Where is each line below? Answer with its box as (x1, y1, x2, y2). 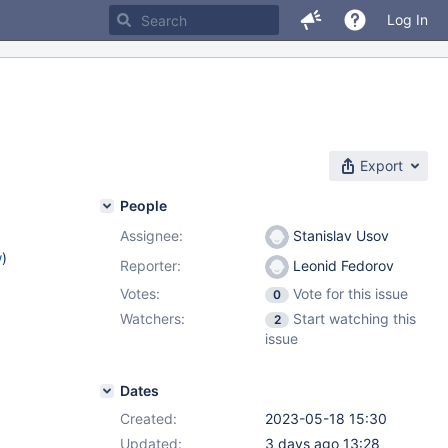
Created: (120, 410, 177, 427)
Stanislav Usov (289, 227, 389, 244)
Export (360, 157, 403, 174)
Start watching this (293, 310, 416, 327)
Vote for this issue (293, 285, 408, 302)
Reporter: (120, 257, 181, 274)
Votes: (120, 285, 160, 302)
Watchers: (120, 310, 185, 327)
